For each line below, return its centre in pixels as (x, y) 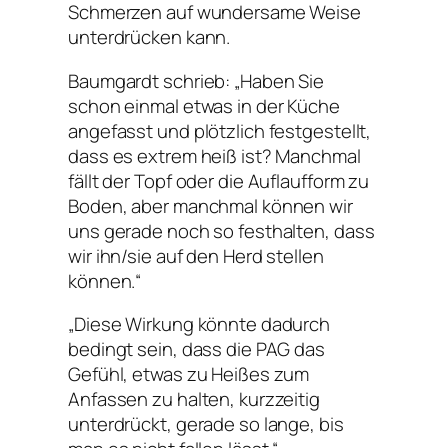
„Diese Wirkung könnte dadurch (199, 324)
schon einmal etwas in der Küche (204, 105)
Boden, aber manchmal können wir (210, 205)
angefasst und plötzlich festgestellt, (220, 130)
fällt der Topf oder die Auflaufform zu (219, 180)
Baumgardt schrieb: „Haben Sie (196, 80)
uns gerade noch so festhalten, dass (221, 230)
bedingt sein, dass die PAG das (196, 349)
